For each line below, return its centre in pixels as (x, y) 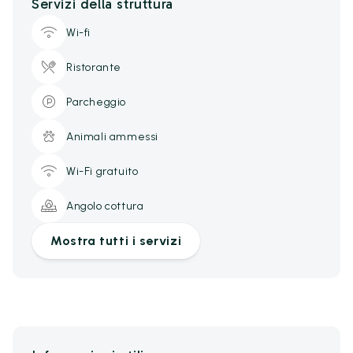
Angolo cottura (105, 206)
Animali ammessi (112, 136)
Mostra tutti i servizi (116, 241)
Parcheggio (96, 102)
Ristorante (94, 67)
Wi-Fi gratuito (102, 171)
